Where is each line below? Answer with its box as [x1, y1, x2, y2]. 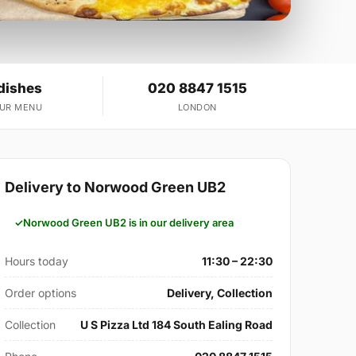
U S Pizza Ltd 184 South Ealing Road [79, 318, 273, 332]
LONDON [177, 102, 217, 114]
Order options [5, 286, 77, 300]
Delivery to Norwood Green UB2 [5, 179, 226, 196]
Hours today [5, 254, 69, 269]
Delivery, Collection [166, 286, 273, 300]
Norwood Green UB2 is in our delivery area [23, 216, 234, 230]
